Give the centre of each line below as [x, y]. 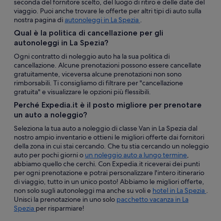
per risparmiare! [60, 208]
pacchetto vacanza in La [152, 199]
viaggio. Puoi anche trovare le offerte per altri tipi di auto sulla [108, 11]
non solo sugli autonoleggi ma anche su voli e [83, 190]
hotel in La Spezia [179, 190]
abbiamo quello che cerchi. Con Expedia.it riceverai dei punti [107, 164]
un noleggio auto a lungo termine [136, 155]
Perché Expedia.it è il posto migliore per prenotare [108, 105]
